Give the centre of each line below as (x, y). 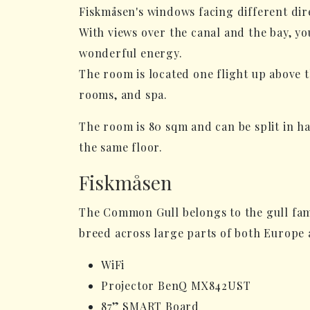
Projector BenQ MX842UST (176, 285)
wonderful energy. (131, 53)
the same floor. (121, 147)
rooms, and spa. (124, 94)
